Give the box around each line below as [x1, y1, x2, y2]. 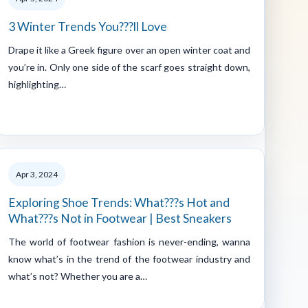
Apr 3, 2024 [16, 168, 58, 179]
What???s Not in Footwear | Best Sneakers [8, 210, 232, 225]
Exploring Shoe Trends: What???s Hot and [8, 195, 230, 210]
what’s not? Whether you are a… [8, 269, 147, 282]
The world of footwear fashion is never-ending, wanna [8, 235, 250, 247]
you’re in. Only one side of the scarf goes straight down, [8, 60, 250, 73]
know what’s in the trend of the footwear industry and [8, 252, 250, 265]
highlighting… [8, 78, 66, 90]
